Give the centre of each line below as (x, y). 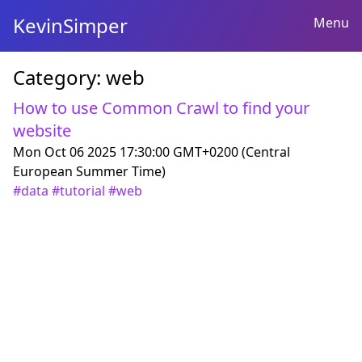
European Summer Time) (89, 171)
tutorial (82, 191)
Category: (59, 77)
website (42, 130)
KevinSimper (70, 25)
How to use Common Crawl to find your (161, 108)
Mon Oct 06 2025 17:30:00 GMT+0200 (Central (152, 152)
